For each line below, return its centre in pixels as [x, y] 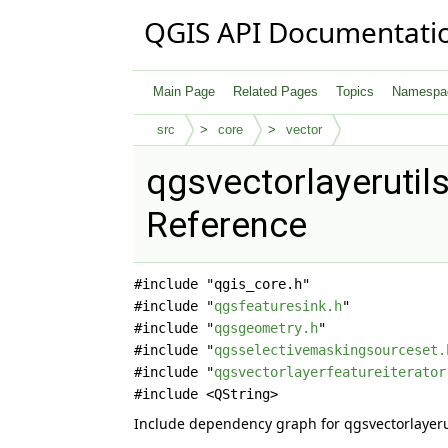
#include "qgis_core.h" [222, 284]
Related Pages [276, 91]
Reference [227, 225]
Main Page [184, 91]
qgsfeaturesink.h [278, 306]
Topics [355, 91]
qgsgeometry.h [266, 328]
